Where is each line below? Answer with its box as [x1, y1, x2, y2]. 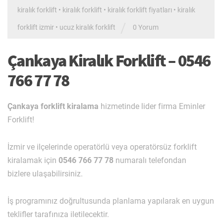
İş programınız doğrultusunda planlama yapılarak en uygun [7, 196, 214, 206]
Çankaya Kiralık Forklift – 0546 [7, 50, 211, 71]
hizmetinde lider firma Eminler [99, 102, 205, 111]
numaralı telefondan [113, 156, 186, 166]
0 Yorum [133, 23, 159, 32]
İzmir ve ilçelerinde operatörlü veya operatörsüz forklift [7, 142, 197, 152]
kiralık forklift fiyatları [108, 6, 172, 14]
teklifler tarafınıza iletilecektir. [7, 210, 109, 220]
